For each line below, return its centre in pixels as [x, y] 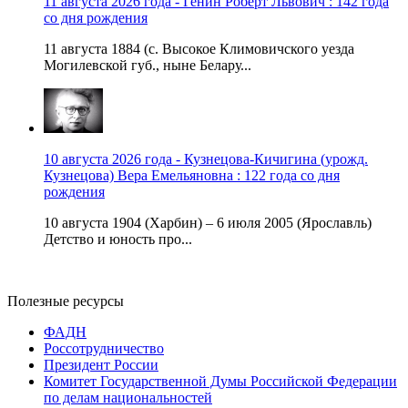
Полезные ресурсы [66, 301]
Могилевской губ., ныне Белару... [148, 65]
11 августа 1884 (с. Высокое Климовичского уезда [199, 48]
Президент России [101, 364]
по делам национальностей [128, 397]
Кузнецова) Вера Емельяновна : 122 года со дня [192, 175]
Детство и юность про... [118, 239]
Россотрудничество [104, 348]
